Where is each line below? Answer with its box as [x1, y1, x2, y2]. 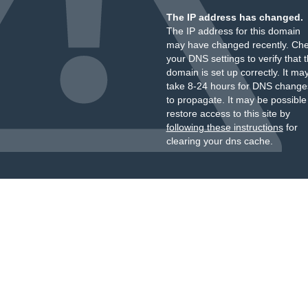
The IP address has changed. [166, 12, 303, 23]
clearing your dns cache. [166, 135, 273, 146]
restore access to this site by [166, 108, 290, 119]
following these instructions [166, 122, 283, 133]
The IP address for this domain [166, 25, 300, 36]
